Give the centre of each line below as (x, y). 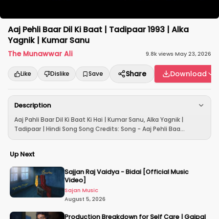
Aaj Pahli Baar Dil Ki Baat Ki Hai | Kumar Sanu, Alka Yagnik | (99, 120)
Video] (75, 180)
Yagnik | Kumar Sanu (49, 40)
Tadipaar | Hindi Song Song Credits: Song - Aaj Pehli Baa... (99, 129)
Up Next (22, 154)
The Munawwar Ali (40, 54)
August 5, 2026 (85, 199)
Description (33, 105)
